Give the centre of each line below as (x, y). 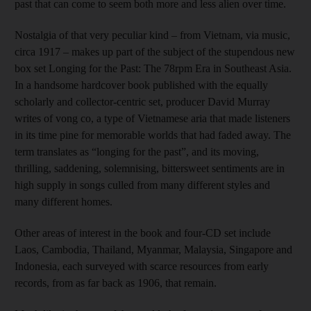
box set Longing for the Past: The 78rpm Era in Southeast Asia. (153, 68)
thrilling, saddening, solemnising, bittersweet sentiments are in (150, 168)
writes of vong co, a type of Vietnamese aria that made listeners (152, 118)
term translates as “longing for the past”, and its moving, (137, 151)
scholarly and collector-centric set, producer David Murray (142, 101)
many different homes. (64, 201)
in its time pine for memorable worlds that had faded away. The (153, 135)
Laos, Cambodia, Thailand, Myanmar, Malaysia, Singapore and (153, 249)
